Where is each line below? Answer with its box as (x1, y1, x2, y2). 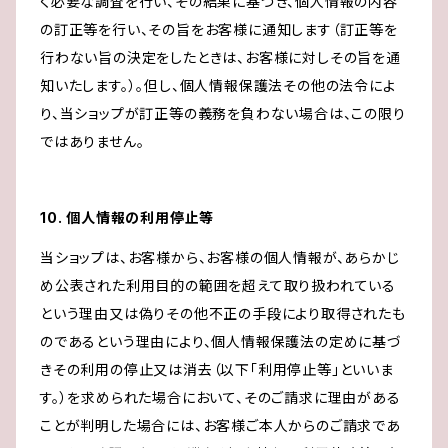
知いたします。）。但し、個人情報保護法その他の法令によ (40, 77, 396, 95)
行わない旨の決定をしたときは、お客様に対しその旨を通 (40, 49, 401, 67)
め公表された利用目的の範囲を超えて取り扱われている (40, 277, 396, 295)
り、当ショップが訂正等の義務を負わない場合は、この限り (40, 105, 406, 123)
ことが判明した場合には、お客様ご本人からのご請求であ (40, 417, 401, 435)
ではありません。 (40, 133, 145, 151)
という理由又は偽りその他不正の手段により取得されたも (40, 305, 406, 323)
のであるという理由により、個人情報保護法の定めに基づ (40, 333, 402, 351)
